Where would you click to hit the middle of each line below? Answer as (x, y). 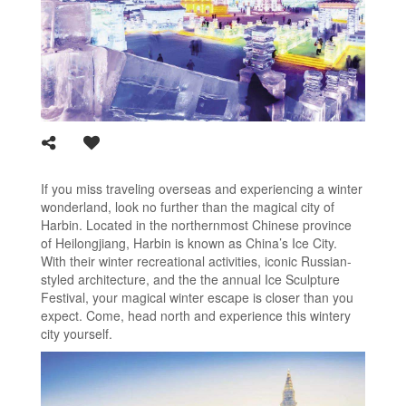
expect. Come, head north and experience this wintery (196, 315)
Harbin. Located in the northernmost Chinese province (196, 224)
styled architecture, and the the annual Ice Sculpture (190, 279)
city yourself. (77, 333)
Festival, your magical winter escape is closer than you (197, 297)
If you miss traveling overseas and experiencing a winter (202, 188)
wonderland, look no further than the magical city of (188, 206)
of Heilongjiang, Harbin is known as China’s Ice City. (189, 242)
